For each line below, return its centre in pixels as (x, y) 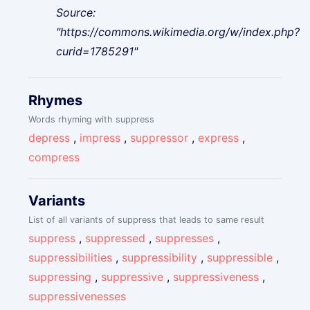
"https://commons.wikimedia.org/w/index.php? (178, 32)
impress (100, 138)
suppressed (116, 238)
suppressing (60, 277)
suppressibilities (71, 257)
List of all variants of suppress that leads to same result (147, 220)
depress (49, 138)
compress (54, 157)
